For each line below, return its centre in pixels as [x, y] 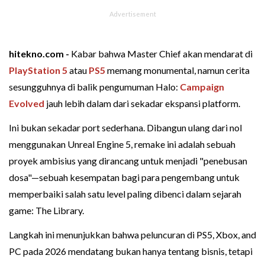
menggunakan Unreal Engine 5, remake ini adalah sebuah [122, 144]
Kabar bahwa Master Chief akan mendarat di [162, 53]
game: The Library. [46, 210]
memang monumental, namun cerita [177, 70]
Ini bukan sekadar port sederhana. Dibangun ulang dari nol [125, 127]
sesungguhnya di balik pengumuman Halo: [94, 86]
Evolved [27, 103]
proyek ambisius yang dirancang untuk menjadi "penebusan [128, 160]
